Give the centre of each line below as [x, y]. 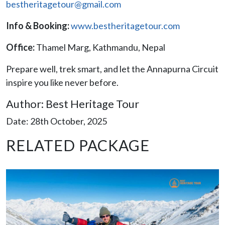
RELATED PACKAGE [78, 145]
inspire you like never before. [62, 82]
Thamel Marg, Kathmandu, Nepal [100, 47]
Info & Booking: [38, 25]
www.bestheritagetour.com [125, 25]
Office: [20, 47]
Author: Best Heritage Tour [73, 104]
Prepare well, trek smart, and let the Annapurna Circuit [112, 69]
